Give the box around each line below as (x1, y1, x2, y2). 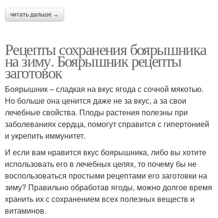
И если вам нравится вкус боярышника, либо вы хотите (5, 146, 206, 158)
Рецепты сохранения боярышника (5, 38, 206, 59)
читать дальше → (10, 11, 59, 18)
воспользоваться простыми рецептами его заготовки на (5, 169, 207, 181)
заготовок (5, 61, 62, 83)
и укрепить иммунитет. (5, 129, 86, 141)
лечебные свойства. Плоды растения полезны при (5, 106, 188, 118)
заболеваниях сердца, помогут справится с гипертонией (5, 118, 209, 129)
